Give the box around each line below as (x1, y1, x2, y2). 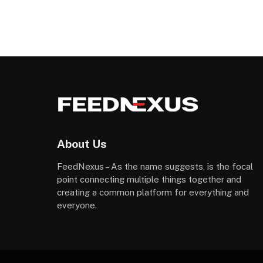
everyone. (57, 200, 97, 211)
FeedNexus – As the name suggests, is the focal (57, 161, 253, 172)
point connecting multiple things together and (57, 174, 241, 185)
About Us (57, 137, 107, 150)
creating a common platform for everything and (57, 187, 249, 198)
